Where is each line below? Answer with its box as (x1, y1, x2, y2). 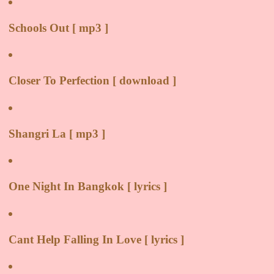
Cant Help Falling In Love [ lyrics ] (9, 232, 184, 246)
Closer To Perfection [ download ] (9, 74, 176, 87)
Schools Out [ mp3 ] (9, 21, 108, 34)
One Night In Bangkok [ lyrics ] (9, 180, 167, 193)
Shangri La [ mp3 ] (9, 127, 105, 140)
